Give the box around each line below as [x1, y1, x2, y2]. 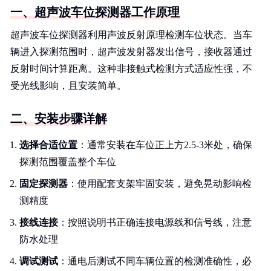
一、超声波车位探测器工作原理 [10, 5, 180, 19]
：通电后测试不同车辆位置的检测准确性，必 [58, 256, 252, 266]
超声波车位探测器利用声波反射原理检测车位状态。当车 [10, 30, 252, 40]
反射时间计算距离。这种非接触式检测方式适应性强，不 [10, 64, 252, 74]
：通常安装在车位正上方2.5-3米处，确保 [77, 140, 252, 150]
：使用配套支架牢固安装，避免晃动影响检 [68, 178, 252, 189]
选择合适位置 [19, 140, 77, 150]
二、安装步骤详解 [10, 112, 107, 125]
